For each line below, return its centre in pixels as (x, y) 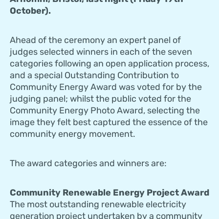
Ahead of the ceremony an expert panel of (95, 40)
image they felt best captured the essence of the (109, 122)
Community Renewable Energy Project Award (109, 193)
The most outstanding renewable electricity (98, 205)
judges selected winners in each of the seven (101, 52)
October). (30, 11)
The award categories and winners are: (88, 164)
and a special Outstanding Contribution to (94, 76)
